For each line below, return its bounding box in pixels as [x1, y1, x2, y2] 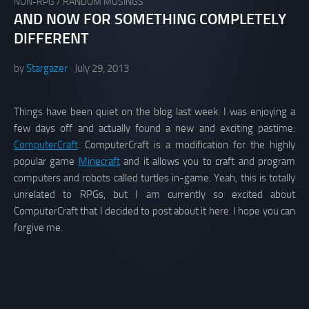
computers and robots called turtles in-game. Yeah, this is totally [14, 172, 295, 185]
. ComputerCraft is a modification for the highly [78, 139, 295, 152]
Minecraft [78, 155, 120, 168]
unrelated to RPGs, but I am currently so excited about [14, 188, 295, 201]
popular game [14, 155, 79, 168]
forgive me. [14, 221, 63, 235]
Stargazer [26, 62, 68, 75]
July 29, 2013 [74, 62, 129, 75]
